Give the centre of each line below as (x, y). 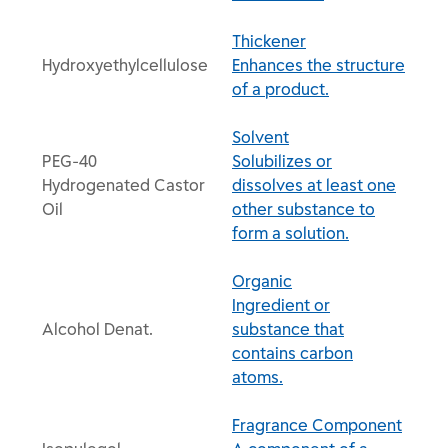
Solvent (260, 137)
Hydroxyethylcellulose (125, 65)
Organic (262, 281)
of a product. (280, 89)
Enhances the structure (318, 65)
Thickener (269, 41)
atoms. (257, 377)
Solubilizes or (282, 161)
